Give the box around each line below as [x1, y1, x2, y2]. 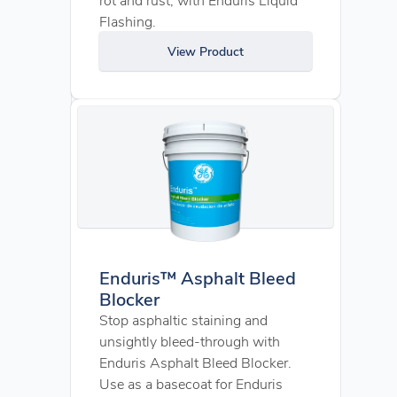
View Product [167, 43, 244, 59]
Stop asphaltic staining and [99, 310, 268, 329]
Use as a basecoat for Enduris [99, 374, 283, 393]
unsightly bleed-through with [99, 331, 280, 350]
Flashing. [99, 12, 156, 30]
